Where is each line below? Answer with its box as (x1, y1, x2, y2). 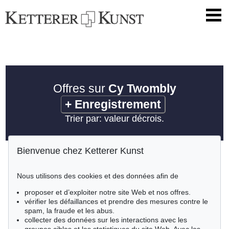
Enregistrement (74, 98, 161, 111)
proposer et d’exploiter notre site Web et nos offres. (25, 188, 191, 196)
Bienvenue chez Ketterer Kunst (17, 146, 144, 156)
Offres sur (53, 82, 108, 96)
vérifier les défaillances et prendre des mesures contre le (25, 197, 208, 205)
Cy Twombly (108, 82, 176, 96)
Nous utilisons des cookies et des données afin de (17, 172, 178, 180)
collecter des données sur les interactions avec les (25, 216, 187, 224)
